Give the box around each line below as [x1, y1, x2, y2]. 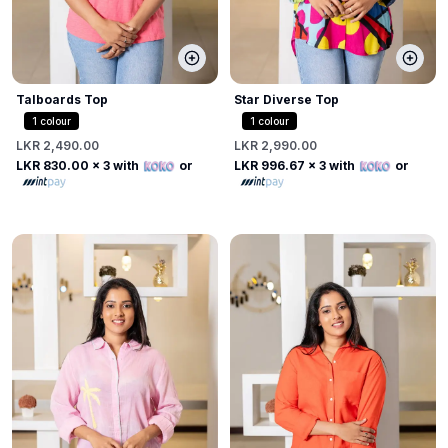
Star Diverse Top [234, 91, 339, 107]
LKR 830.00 [16, 157, 89, 173]
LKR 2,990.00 [234, 137, 317, 153]
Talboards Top [16, 91, 108, 107]
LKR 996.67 [234, 157, 305, 173]
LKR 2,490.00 [16, 137, 99, 153]
